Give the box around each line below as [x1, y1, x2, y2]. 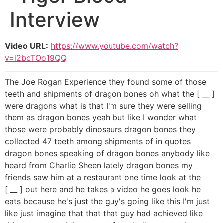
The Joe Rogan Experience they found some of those [5, 77, 206, 87]
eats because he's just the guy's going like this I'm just [5, 196, 210, 207]
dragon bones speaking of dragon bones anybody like [5, 148, 210, 159]
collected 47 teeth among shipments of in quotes [5, 136, 191, 147]
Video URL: [5, 41, 48, 51]
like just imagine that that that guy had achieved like [5, 208, 203, 219]
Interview [10, 7, 100, 32]
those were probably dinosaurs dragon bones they [5, 124, 196, 135]
